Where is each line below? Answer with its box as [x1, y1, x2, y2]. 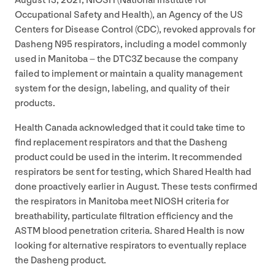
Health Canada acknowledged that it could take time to [15, 122, 245, 134]
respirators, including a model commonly [72, 38, 247, 50]
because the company [142, 53, 238, 65]
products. [15, 97, 55, 109]
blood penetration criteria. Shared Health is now [41, 225, 244, 237]
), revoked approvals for [157, 23, 255, 36]
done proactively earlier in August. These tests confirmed [15, 180, 257, 193]
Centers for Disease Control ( [15, 23, 137, 36]
